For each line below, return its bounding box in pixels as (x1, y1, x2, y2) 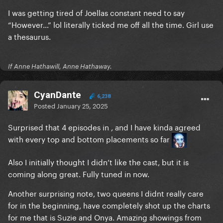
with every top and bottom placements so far (8, 132, 172, 145)
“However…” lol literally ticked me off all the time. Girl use (8, 18, 214, 30)
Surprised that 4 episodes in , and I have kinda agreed (8, 120, 201, 133)
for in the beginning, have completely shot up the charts (8, 199, 210, 211)
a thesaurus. (8, 30, 53, 42)
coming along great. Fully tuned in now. (8, 167, 149, 180)
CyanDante (34, 89, 81, 101)
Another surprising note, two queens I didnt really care (8, 187, 204, 199)
